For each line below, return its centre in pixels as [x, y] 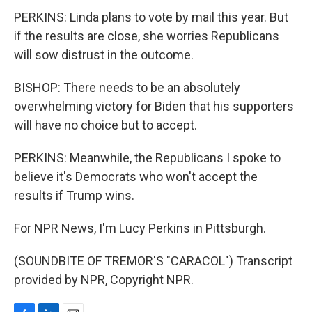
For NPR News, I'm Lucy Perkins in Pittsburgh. [140, 228]
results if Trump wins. [74, 195]
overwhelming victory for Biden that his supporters [154, 106]
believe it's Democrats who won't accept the [136, 177]
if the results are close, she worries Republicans [147, 36]
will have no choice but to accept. [106, 125]
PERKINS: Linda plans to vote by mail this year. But [151, 17]
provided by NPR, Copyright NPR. [104, 280]
